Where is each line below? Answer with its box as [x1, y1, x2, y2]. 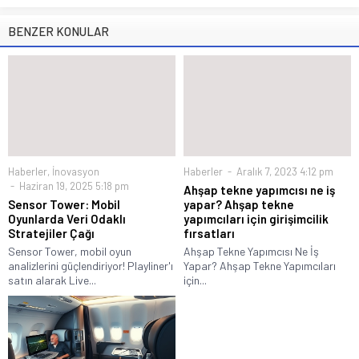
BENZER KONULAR [8, 24, 109, 39]
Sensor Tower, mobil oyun [8, 244, 131, 258]
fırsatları [184, 225, 235, 240]
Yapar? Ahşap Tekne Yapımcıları [184, 258, 336, 272]
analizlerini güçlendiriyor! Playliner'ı [8, 258, 173, 272]
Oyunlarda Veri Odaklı [8, 211, 126, 226]
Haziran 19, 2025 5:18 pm [17, 179, 129, 192]
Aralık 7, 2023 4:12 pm [234, 164, 333, 178]
